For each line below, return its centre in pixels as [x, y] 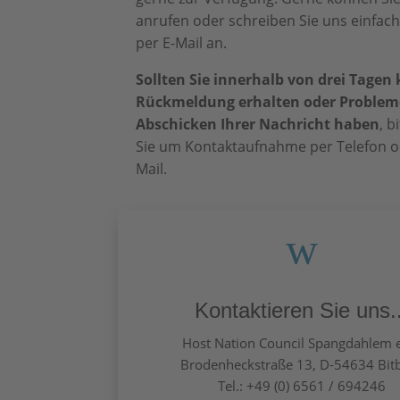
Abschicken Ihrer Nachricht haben [258, 124]
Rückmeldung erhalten [218, 102]
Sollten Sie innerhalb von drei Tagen [264, 79]
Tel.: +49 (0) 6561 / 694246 [302, 386]
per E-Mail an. [181, 43]
